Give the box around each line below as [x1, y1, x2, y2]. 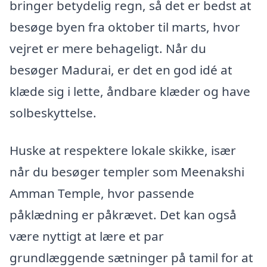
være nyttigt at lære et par [10, 228, 164, 245]
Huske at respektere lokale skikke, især [10, 142, 236, 159]
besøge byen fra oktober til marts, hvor [10, 18, 240, 35]
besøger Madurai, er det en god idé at [10, 61, 232, 78]
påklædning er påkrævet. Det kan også [10, 206, 237, 223]
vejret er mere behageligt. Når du [10, 39, 206, 57]
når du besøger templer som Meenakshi [10, 163, 244, 181]
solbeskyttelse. [10, 104, 97, 121]
